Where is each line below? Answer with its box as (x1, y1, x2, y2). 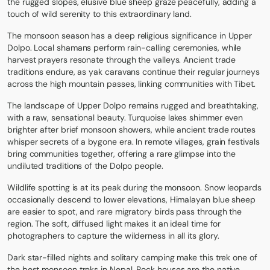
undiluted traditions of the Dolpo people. (7, 160, 163, 172)
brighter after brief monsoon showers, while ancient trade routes (7, 124, 256, 136)
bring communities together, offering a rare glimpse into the (7, 148, 236, 160)
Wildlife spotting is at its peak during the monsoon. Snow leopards (7, 182, 262, 193)
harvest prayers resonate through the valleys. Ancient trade (7, 54, 236, 66)
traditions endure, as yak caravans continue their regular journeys (7, 66, 260, 78)
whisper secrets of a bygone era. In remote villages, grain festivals (7, 136, 260, 148)
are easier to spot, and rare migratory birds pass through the (7, 206, 242, 218)
